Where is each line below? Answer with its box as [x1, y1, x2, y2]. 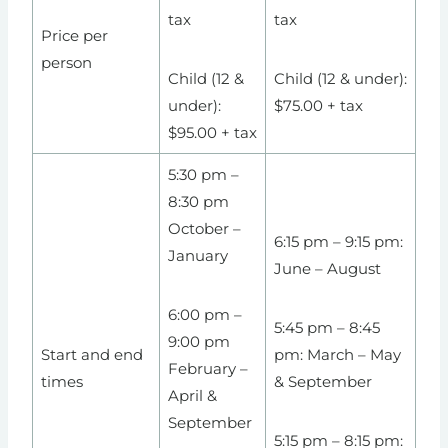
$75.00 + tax [273, 96, 363, 116]
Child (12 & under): [273, 69, 407, 89]
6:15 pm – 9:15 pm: [273, 232, 403, 252]
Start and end [40, 345, 143, 365]
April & [167, 386, 217, 406]
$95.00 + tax [167, 123, 257, 143]
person [40, 53, 92, 73]
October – [167, 219, 241, 239]
